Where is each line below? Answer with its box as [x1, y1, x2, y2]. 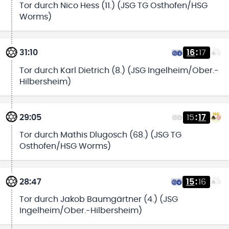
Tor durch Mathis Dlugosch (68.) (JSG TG [19, 130, 181, 139]
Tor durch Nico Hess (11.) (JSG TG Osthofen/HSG [19, 2, 208, 10]
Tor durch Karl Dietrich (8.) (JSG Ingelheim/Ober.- [19, 66, 219, 75]
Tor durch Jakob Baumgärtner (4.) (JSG [19, 195, 178, 204]
